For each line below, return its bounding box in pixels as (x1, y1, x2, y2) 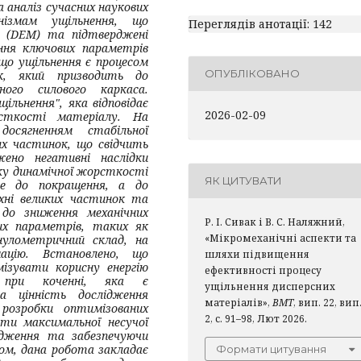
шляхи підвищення (205, 247, 309, 261)
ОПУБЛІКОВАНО (205, 67, 300, 81)
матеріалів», (205, 295, 272, 309)
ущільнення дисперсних (205, 279, 335, 293)
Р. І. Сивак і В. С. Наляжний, (205, 214, 345, 229)
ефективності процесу (205, 263, 322, 277)
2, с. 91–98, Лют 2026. (205, 311, 307, 326)
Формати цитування (216, 342, 326, 355)
